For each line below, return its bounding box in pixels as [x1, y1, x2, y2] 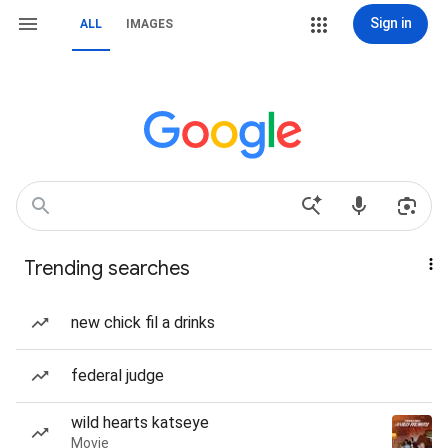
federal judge [71, 366, 164, 385]
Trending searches [24, 256, 190, 281]
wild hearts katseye [71, 413, 209, 432]
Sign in [369, 15, 412, 31]
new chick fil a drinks [71, 313, 215, 332]
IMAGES [126, 17, 173, 31]
